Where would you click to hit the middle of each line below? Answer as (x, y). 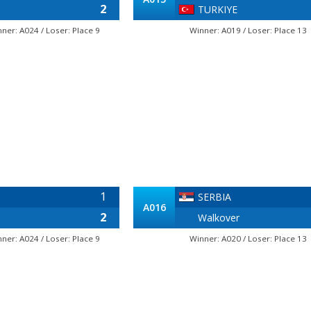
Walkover (219, 218)
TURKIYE (218, 9)
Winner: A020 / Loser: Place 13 (248, 238)
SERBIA (215, 197)
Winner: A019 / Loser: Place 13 (248, 30)
